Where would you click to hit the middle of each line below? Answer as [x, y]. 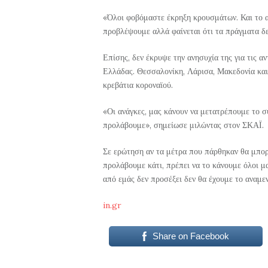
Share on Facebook [191, 236]
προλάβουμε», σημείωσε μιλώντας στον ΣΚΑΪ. [183, 125]
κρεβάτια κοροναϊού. [138, 85]
